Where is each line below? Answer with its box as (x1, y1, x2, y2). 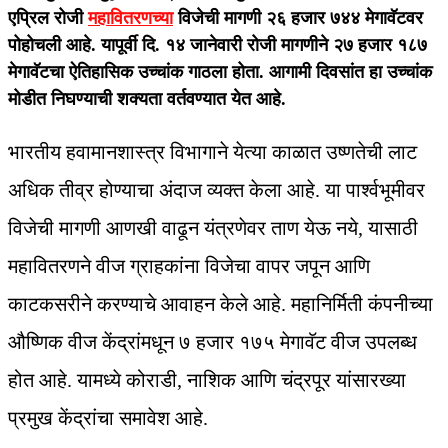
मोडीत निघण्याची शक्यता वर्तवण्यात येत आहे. (8, 89, 286, 110)
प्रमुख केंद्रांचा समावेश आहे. (8, 407, 208, 430)
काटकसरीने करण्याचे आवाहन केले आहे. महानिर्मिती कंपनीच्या (8, 293, 433, 316)
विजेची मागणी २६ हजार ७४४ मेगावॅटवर (173, 8, 423, 29)
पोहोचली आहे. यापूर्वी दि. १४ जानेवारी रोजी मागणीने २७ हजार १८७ (8, 35, 427, 56)
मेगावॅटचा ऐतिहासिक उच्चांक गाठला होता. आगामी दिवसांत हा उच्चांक (8, 62, 432, 83)
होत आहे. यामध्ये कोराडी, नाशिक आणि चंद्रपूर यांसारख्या (8, 369, 406, 392)
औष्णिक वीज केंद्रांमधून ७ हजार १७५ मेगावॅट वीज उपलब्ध (8, 331, 417, 354)
